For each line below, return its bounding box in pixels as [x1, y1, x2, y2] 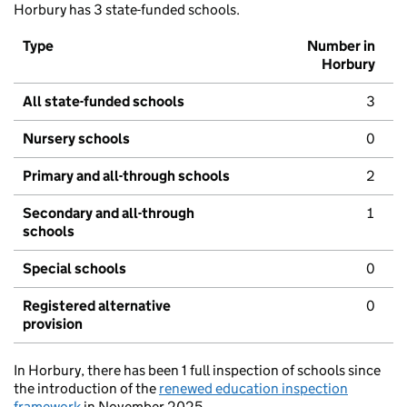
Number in [307, 37, 375, 55]
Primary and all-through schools [23, 167, 230, 185]
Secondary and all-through [23, 204, 194, 223]
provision [23, 315, 83, 333]
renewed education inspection [159, 380, 348, 398]
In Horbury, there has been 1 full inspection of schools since [14, 362, 381, 380]
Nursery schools [23, 130, 130, 148]
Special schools [23, 260, 126, 278]
